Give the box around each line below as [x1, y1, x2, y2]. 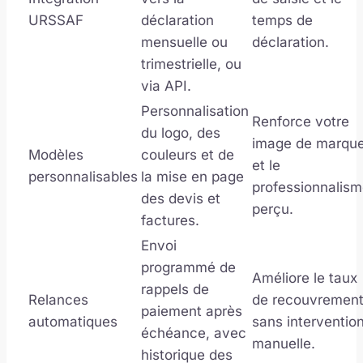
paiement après [141, 302, 242, 319]
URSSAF [28, 11, 83, 28]
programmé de [141, 258, 236, 275]
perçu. [252, 200, 293, 217]
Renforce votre [252, 113, 349, 130]
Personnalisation [141, 102, 249, 119]
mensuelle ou [141, 33, 228, 50]
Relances [28, 291, 88, 308]
